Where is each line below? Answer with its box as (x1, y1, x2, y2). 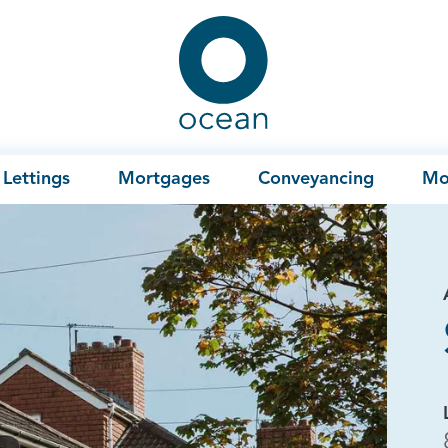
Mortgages (118, 169, 211, 188)
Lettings (3, 169, 71, 188)
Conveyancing (258, 169, 375, 188)
